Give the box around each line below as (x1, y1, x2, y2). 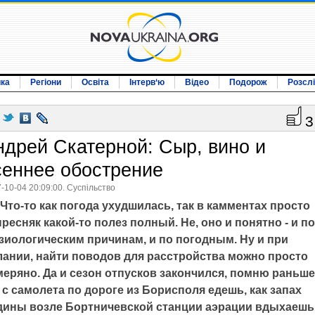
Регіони (30, 77, 61, 87)
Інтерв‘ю (129, 77, 165, 87)
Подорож (229, 77, 267, 87)
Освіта (82, 77, 109, 87)
